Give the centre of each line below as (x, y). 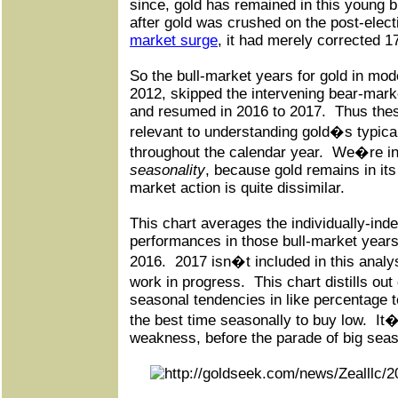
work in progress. (187, 282)
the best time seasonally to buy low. (248, 320)
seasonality (167, 170)
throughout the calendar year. (227, 152)
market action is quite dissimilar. (237, 188)
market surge (174, 40)
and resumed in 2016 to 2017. (228, 111)
